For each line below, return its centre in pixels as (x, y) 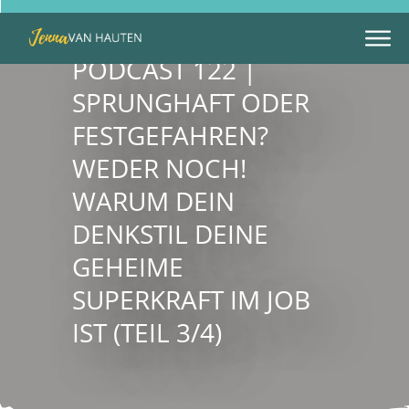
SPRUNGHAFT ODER (191, 103)
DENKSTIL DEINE (170, 234)
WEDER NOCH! (159, 168)
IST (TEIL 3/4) (147, 333)
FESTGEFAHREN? (170, 136)
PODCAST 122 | (164, 70)
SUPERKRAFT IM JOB (191, 300)
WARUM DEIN (153, 201)
